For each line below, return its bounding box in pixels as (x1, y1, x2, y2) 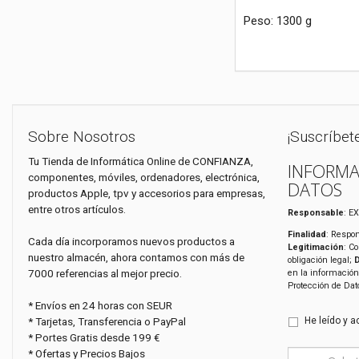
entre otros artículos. (28, 203, 126, 216)
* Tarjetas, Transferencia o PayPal (28, 315, 186, 329)
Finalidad (287, 228, 326, 240)
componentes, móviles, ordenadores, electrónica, (28, 171, 260, 184)
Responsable (287, 208, 344, 219)
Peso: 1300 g (243, 14, 312, 29)
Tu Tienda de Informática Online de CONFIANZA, (28, 155, 253, 168)
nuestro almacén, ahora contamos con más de (28, 251, 244, 264)
